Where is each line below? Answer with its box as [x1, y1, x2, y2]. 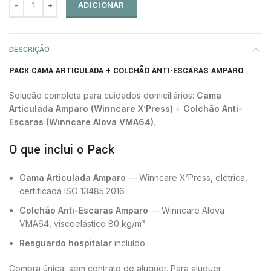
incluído [112, 238, 145, 249]
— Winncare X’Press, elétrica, [126, 172, 247, 183]
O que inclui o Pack [9, 141, 114, 159]
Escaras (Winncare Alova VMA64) [9, 117, 154, 128]
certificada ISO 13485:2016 [19, 186, 125, 197]
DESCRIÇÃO [9, 44, 50, 56]
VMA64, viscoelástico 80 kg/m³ [19, 218, 145, 229]
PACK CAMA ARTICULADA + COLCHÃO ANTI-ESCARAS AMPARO [9, 65, 243, 77]
